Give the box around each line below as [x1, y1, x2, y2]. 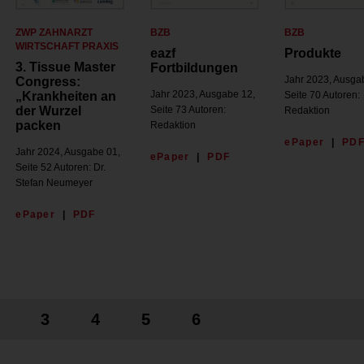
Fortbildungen [149, 61, 238, 76]
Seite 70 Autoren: [284, 89, 361, 102]
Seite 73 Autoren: [149, 104, 226, 116]
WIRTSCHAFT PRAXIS [15, 41, 119, 53]
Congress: [15, 75, 81, 89]
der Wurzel [15, 104, 82, 119]
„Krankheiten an [15, 89, 117, 104]
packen [15, 119, 62, 133]
